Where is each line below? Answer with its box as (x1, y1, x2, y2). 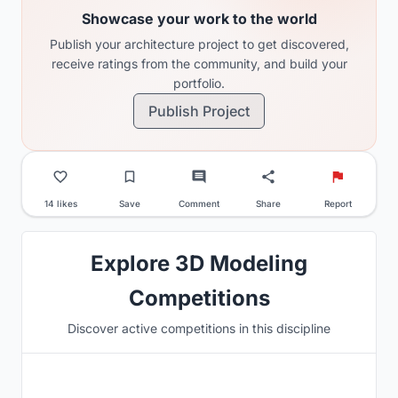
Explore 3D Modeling (91, 251, 307, 277)
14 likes (44, 198, 77, 210)
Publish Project (148, 102, 250, 121)
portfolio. (173, 76, 225, 92)
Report (323, 198, 352, 210)
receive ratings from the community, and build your (51, 56, 347, 72)
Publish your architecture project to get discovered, (49, 36, 349, 52)
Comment (179, 198, 219, 210)
